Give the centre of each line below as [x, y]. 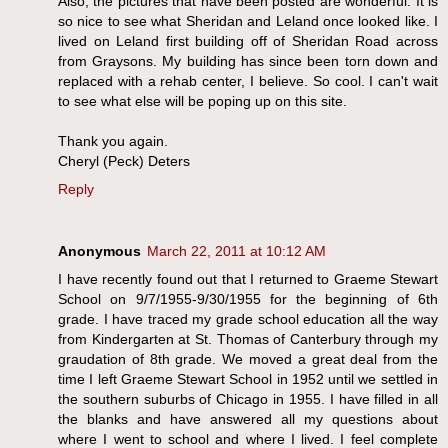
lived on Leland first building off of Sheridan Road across [248, 41]
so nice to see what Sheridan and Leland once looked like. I [248, 21]
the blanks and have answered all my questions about [248, 418]
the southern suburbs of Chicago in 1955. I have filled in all [248, 398]
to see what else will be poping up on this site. [202, 101]
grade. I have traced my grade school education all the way [248, 318]
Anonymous [99, 250]
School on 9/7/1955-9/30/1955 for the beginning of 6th [248, 298]
